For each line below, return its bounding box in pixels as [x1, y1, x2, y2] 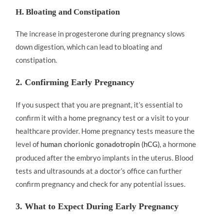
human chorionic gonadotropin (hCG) [40, 141, 160, 148]
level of [16, 140, 41, 148]
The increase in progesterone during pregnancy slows [16, 29, 185, 38]
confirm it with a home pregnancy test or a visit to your [16, 113, 190, 122]
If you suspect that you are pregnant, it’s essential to [16, 100, 183, 109]
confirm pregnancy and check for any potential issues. [16, 180, 186, 188]
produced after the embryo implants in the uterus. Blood [16, 153, 194, 162]
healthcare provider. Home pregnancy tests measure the [16, 127, 195, 135]
